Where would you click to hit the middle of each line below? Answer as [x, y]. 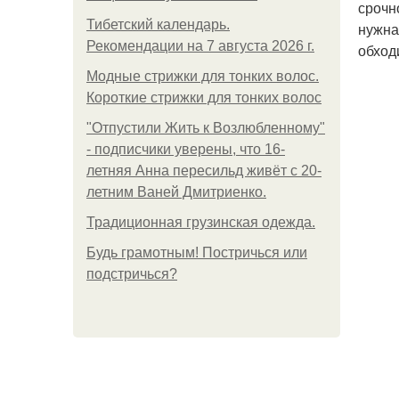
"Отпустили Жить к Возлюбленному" [206, 128]
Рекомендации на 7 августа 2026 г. [200, 46]
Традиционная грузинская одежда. [201, 222]
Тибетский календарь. [158, 24]
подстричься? [132, 274]
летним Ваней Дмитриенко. [176, 192]
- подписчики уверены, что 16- [186, 149]
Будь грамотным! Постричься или [197, 252]
